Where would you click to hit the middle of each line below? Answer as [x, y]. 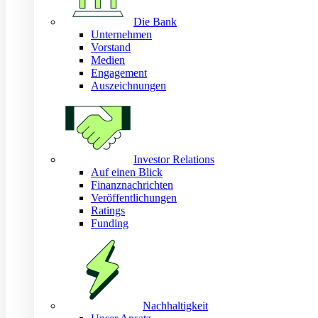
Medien [108, 60]
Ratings [108, 210]
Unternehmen [121, 34]
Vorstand [111, 47]
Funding [110, 223]
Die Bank [155, 22]
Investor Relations [174, 159]
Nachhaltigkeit [175, 306]
